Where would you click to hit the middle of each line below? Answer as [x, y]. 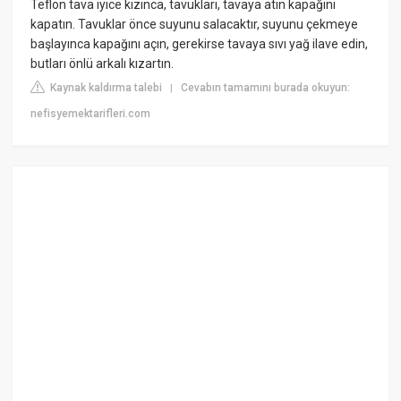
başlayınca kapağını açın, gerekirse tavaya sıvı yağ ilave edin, [200, 43]
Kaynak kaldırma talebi [105, 87]
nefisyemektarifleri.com [91, 113]
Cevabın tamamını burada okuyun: [266, 87]
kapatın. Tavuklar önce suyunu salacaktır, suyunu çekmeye [195, 24]
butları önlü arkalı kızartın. [102, 63]
